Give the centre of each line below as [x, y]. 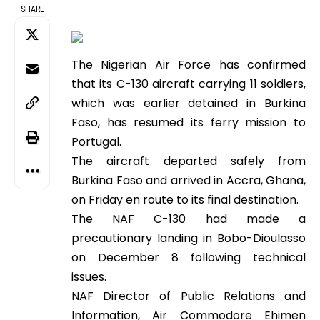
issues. [89, 277]
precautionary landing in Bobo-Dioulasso [189, 238]
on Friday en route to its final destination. [185, 200]
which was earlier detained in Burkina [189, 103]
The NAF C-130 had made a [189, 219]
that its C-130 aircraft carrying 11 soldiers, [189, 84]
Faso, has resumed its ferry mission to [189, 122]
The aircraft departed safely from [189, 161]
